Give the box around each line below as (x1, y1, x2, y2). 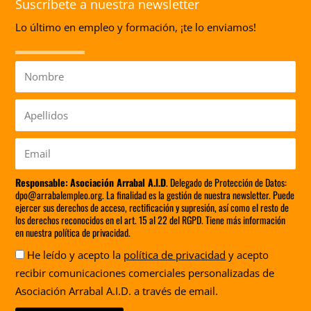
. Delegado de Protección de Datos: (166, 175, 287, 190)
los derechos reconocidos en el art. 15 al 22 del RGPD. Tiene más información (15, 212, 286, 228)
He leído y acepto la (27, 248, 124, 262)
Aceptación (15, 247, 67, 262)
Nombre (15, 62, 55, 76)
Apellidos (15, 101, 59, 115)
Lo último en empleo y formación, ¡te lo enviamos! (15, 19, 257, 34)
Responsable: (15, 175, 69, 190)
